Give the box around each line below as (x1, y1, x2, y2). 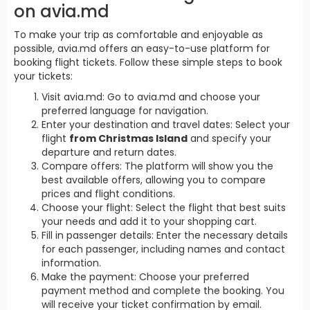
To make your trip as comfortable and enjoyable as (14, 27, 263, 42)
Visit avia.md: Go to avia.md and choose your (42, 89, 260, 104)
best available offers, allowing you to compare (42, 172, 266, 187)
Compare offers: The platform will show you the (42, 158, 273, 173)
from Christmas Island (69, 131, 188, 145)
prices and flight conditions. (42, 186, 175, 201)
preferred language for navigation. (42, 103, 208, 118)
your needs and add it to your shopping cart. (42, 214, 257, 228)
